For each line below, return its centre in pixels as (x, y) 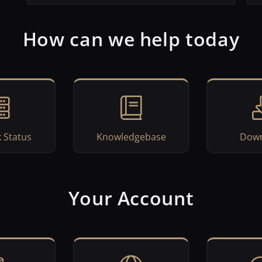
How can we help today (131, 39)
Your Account (131, 198)
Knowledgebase (131, 137)
